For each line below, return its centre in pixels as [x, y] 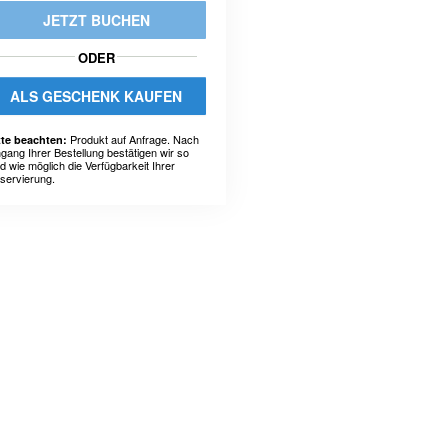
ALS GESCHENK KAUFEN [96, 96]
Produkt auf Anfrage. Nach [133, 139]
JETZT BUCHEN [96, 20]
